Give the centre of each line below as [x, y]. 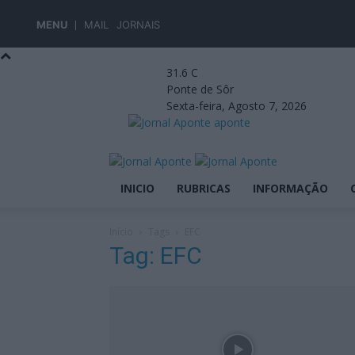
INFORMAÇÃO [290, 188]
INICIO [137, 188]
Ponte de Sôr [200, 89]
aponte [232, 122]
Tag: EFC [156, 256]
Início [121, 232]
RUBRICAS [204, 188]
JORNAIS [138, 25]
